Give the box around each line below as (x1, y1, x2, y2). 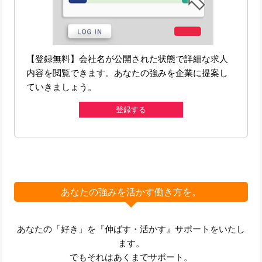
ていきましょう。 (26, 81, 97, 93)
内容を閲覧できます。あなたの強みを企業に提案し (26, 67, 229, 79)
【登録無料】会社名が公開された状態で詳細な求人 (26, 53, 229, 65)
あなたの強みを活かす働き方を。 (61, 185, 201, 198)
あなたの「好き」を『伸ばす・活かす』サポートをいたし (17, 223, 245, 235)
